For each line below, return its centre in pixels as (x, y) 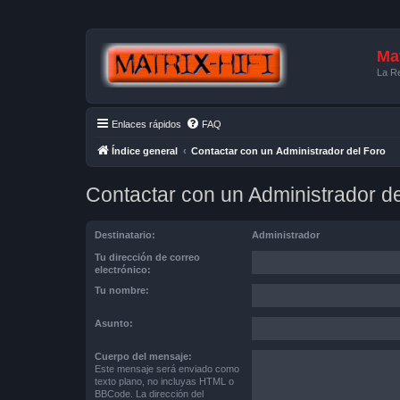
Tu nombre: (122, 291)
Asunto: (114, 324)
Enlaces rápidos (146, 124)
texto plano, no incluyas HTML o (164, 382)
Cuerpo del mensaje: (143, 357)
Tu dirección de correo (147, 258)
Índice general (145, 151)
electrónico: (123, 270)
